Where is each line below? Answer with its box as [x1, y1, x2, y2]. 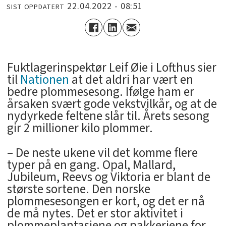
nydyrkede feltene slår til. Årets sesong [7, 107, 209, 126]
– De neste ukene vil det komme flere [7, 144, 198, 162]
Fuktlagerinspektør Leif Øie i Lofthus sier [7, 59, 216, 77]
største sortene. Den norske [7, 180, 150, 199]
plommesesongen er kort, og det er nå [7, 192, 205, 211]
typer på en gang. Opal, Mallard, [7, 156, 176, 175]
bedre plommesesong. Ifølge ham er [7, 83, 194, 101]
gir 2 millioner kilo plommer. [7, 119, 153, 138]
